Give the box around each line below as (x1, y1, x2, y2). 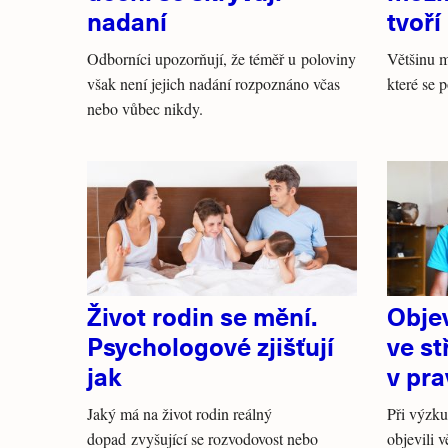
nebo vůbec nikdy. (87, 98, 203, 119)
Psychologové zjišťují (87, 328, 334, 363)
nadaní (87, 3, 167, 38)
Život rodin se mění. (87, 298, 317, 333)
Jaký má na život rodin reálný (87, 403, 272, 424)
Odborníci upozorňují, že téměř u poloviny (87, 48, 356, 69)
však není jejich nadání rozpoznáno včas (87, 73, 340, 94)
